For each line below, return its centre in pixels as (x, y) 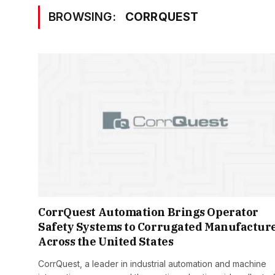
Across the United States (106, 242)
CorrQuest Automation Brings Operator (148, 212)
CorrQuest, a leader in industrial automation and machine (152, 264)
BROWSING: (84, 17)
